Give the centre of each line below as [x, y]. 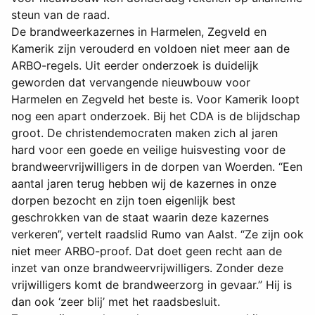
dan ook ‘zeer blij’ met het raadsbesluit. [116, 302]
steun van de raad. [60, 15]
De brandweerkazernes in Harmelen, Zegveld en [139, 32]
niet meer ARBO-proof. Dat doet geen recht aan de [147, 251]
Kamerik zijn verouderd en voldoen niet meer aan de [150, 49]
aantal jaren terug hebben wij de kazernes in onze [144, 184]
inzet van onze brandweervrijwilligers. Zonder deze [147, 268]
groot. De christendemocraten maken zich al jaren [144, 133]
